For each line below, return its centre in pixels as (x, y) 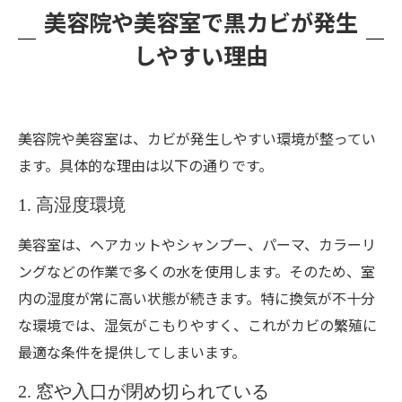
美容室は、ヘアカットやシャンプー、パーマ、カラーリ (197, 244)
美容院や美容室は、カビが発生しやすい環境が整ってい (197, 138)
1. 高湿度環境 (72, 205)
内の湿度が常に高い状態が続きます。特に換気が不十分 (197, 298)
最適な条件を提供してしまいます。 (132, 352)
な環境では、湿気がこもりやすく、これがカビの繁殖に (197, 325)
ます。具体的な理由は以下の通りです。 (145, 165)
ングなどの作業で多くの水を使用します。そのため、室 (197, 271)
